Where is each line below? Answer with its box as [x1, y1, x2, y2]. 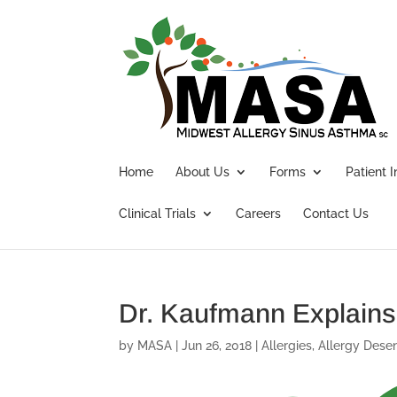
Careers [236, 206, 282, 221]
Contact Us [303, 206, 370, 221]
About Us [175, 165, 230, 179]
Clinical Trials [119, 206, 197, 221]
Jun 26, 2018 [182, 339, 253, 353]
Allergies [261, 339, 313, 353]
